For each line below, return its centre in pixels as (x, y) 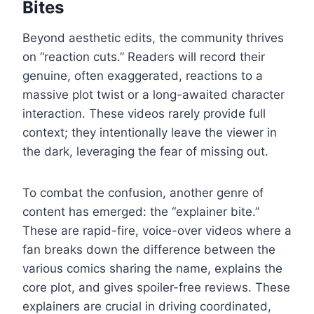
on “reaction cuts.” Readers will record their (144, 56)
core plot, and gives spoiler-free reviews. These (156, 287)
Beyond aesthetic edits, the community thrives (153, 37)
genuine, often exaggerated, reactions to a (143, 75)
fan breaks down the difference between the (149, 249)
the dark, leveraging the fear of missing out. (145, 151)
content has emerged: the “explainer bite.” (141, 211)
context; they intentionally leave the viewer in (150, 132)
